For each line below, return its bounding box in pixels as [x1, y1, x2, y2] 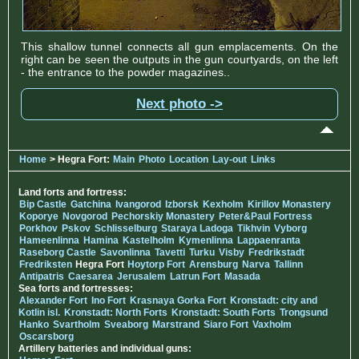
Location [169, 153, 208, 165]
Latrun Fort [170, 270, 220, 282]
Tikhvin [237, 222, 270, 234]
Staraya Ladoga [161, 222, 233, 234]
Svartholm [53, 318, 100, 330]
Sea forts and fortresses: [18, 282, 133, 294]
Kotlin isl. [18, 306, 60, 318]
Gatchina [71, 198, 111, 210]
